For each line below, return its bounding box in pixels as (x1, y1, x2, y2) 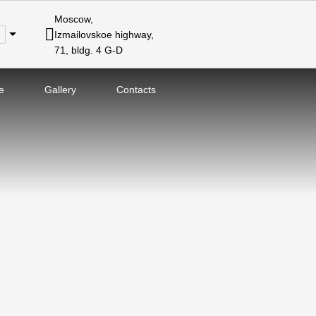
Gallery (44, 84, 76, 95)
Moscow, (54, 13, 93, 25)
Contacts (116, 84, 156, 95)
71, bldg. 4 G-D (54, 44, 123, 56)
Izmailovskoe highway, (54, 28, 154, 40)
